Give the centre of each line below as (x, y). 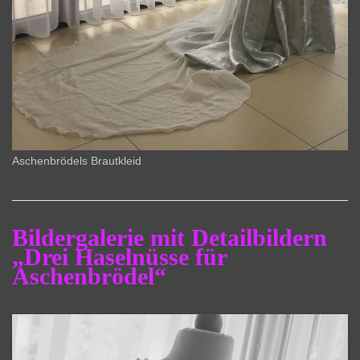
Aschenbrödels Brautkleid (77, 162)
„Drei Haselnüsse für (119, 257)
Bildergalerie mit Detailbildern (170, 238)
